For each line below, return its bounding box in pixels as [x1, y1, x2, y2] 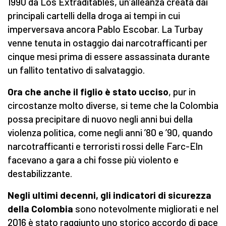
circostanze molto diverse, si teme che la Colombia [8, 99, 218, 111]
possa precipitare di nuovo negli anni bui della [8, 113, 193, 125]
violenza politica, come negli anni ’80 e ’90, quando [8, 127, 213, 139]
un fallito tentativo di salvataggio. [8, 64, 145, 76]
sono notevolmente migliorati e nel [73, 203, 218, 215]
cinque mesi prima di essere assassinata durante [8, 50, 210, 63]
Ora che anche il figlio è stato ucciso [8, 86, 168, 98]
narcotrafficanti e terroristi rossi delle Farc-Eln [8, 140, 203, 152]
